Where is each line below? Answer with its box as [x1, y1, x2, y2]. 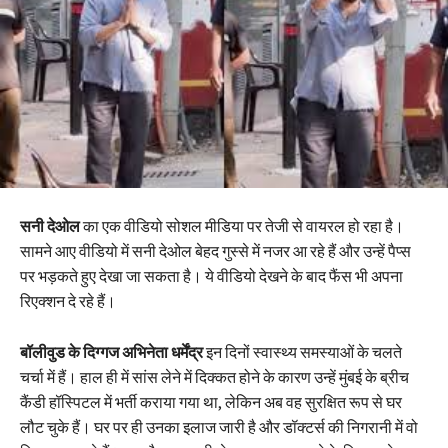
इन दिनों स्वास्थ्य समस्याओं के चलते [203, 341, 402, 362]
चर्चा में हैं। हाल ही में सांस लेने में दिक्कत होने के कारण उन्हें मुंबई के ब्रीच [20, 366, 409, 387]
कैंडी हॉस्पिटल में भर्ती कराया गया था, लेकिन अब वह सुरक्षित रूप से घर [20, 391, 402, 412]
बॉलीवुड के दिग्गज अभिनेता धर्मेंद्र [20, 341, 203, 362]
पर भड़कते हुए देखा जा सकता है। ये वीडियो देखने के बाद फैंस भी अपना [20, 265, 403, 286]
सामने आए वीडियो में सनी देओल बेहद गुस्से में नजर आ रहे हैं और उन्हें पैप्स [20, 240, 411, 261]
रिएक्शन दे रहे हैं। [20, 290, 116, 311]
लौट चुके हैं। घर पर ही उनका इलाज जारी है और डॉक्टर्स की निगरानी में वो [20, 416, 418, 437]
